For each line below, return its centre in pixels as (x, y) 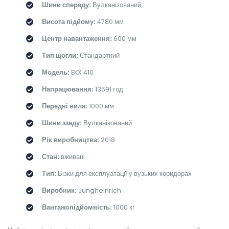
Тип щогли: (60, 55)
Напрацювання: (67, 89)
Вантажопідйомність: (77, 207)
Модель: (55, 72)
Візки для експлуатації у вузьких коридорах (124, 173)
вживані (72, 156)
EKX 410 (81, 72)
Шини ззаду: (62, 123)
